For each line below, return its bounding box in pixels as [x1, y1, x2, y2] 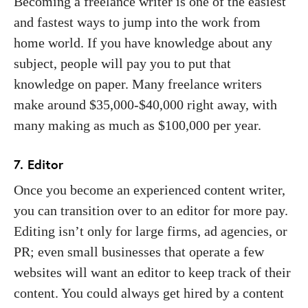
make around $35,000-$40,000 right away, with [14, 96, 277, 112]
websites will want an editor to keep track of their [14, 264, 291, 280]
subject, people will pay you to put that [14, 55, 231, 71]
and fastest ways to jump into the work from [14, 14, 261, 30]
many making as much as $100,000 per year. [14, 117, 265, 133]
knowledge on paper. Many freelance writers [14, 76, 262, 91]
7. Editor [14, 155, 63, 173]
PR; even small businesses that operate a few [14, 243, 264, 259]
